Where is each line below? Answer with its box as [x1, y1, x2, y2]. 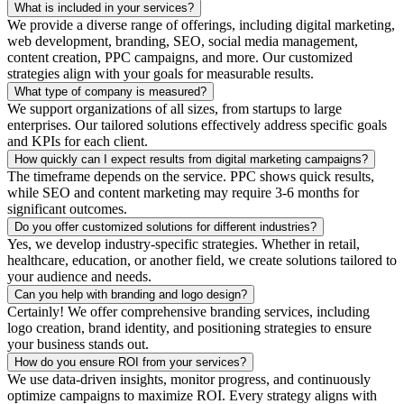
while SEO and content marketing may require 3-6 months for [7, 184, 359, 200]
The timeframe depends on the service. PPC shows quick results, [7, 168, 374, 184]
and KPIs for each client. [7, 133, 148, 149]
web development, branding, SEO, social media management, [7, 32, 358, 49]
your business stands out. [7, 335, 149, 352]
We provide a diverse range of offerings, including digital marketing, [7, 16, 395, 32]
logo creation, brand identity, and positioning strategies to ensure [7, 319, 372, 335]
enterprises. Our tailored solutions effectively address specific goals [7, 116, 387, 133]
